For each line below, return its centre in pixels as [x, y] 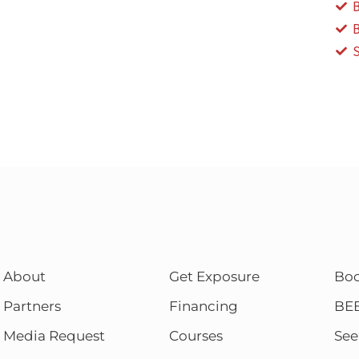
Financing [203, 307]
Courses [196, 336]
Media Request [54, 336]
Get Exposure [214, 277]
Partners [32, 307]
